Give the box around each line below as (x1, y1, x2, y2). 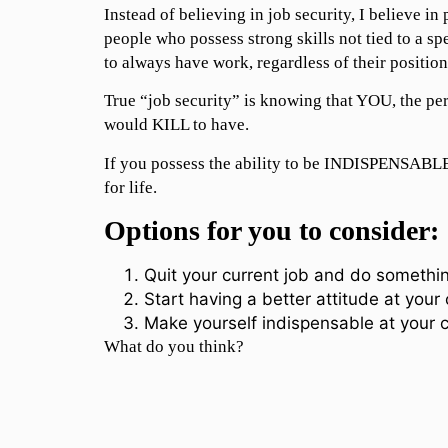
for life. (103, 177, 157, 197)
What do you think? (103, 337, 244, 357)
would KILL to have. (103, 115, 249, 135)
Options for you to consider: (103, 215, 439, 247)
